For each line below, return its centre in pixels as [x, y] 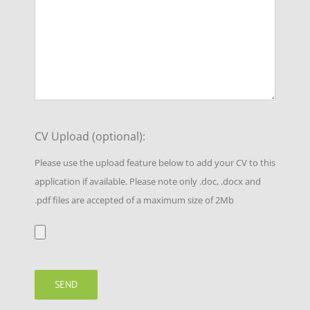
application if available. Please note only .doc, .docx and [148, 182]
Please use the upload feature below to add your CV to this [155, 163]
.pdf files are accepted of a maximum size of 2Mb [134, 200]
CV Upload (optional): [90, 136]
